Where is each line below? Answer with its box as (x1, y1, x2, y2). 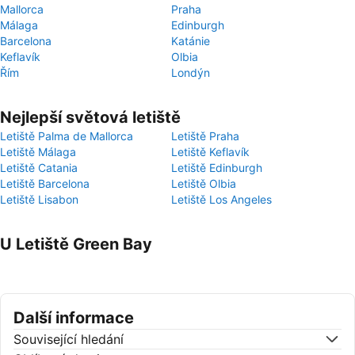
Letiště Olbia (171, 177, 236, 190)
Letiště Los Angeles (171, 193, 272, 206)
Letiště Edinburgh (171, 161, 262, 174)
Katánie (171, 34, 210, 48)
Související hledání (13, 331, 124, 347)
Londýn (171, 66, 210, 79)
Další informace (13, 308, 134, 327)
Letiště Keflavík (171, 145, 250, 158)
